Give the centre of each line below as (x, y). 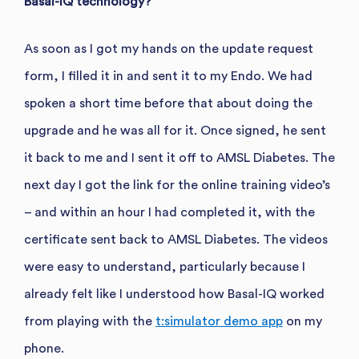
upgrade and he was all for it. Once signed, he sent (175, 130)
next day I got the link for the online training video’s (177, 185)
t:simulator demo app (219, 321)
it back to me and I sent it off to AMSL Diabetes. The (179, 157)
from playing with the (90, 321)
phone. (44, 348)
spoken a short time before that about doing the (168, 103)
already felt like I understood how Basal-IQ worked (174, 294)
